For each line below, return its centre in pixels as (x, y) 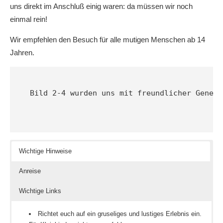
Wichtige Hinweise (45, 151)
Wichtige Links (40, 191)
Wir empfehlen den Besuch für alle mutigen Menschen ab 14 (108, 40)
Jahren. (22, 53)
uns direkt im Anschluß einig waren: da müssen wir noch (101, 6)
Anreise (30, 171)
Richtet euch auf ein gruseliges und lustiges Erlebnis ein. (120, 214)
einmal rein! (29, 19)
